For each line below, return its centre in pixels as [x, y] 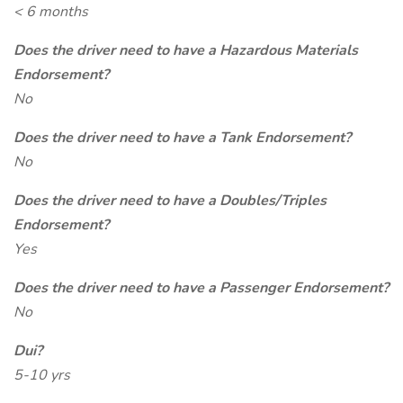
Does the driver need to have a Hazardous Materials [186, 50]
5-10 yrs [42, 375]
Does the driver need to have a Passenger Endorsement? [201, 288]
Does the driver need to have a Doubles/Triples [170, 201]
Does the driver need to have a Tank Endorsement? [182, 138]
